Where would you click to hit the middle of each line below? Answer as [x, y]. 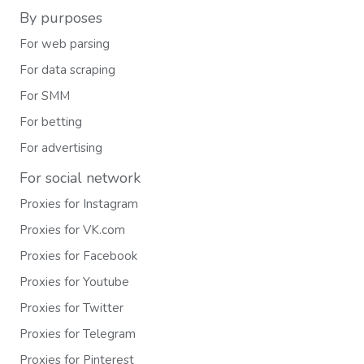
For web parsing [65, 44]
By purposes [61, 18]
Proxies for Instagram [79, 204]
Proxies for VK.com [72, 230]
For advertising [61, 148]
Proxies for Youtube [74, 282]
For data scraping [67, 70]
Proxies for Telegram [78, 334]
